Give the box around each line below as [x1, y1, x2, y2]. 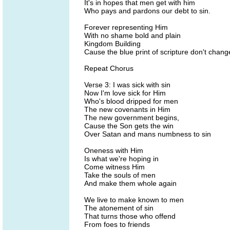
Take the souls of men [84, 171, 156, 179]
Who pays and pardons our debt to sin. [84, 7, 210, 15]
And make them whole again [84, 179, 177, 187]
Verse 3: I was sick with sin [84, 81, 170, 89]
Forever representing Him [84, 23, 168, 31]
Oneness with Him [84, 146, 143, 155]
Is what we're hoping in [84, 155, 159, 163]
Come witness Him [84, 163, 145, 171]
